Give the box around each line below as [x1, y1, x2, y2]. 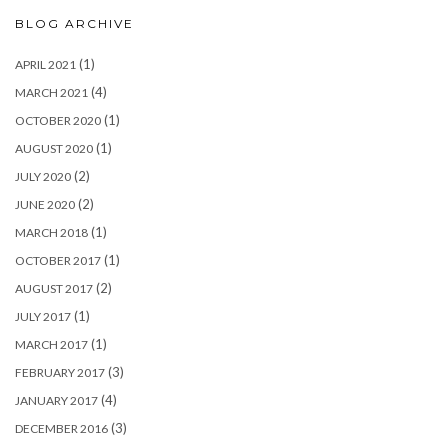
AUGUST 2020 [15, 141, 93, 157]
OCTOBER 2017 [15, 253, 101, 269]
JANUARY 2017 [15, 393, 98, 409]
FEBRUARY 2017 [15, 365, 105, 381]
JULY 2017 [15, 309, 71, 325]
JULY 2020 [15, 169, 71, 185]
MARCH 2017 [15, 337, 88, 353]
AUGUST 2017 [15, 281, 93, 297]
